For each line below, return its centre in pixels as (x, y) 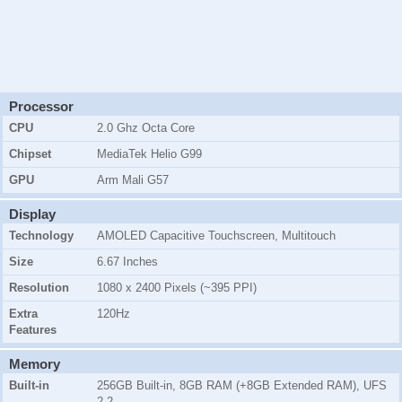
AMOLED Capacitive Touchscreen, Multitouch (216, 236)
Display (32, 214)
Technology (41, 236)
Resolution (39, 288)
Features (33, 330)
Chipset (30, 154)
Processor (41, 107)
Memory (35, 364)
